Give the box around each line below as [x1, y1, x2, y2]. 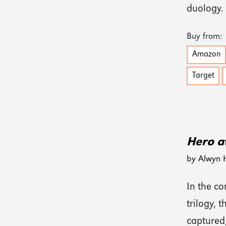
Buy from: [187, 32, 222, 41]
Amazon [192, 50, 221, 59]
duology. [187, 4, 224, 15]
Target [192, 72, 214, 80]
